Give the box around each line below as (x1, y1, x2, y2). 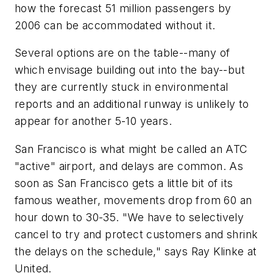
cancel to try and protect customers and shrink (15, 227, 258, 241)
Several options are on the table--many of (15, 46, 230, 60)
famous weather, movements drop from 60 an (15, 193, 252, 207)
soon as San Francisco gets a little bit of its (15, 176, 233, 190)
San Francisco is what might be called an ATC (15, 142, 248, 155)
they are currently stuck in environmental (15, 80, 229, 94)
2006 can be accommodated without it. (15, 18, 216, 32)
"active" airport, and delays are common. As (15, 159, 244, 172)
